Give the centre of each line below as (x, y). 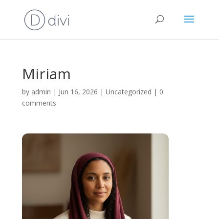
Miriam (46, 74)
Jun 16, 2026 (78, 92)
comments (39, 103)
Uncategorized (128, 92)
